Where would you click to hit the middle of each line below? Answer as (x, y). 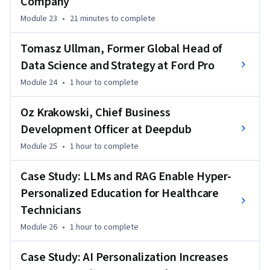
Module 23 (39, 18)
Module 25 (39, 146)
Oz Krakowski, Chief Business (96, 112)
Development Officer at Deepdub (106, 129)
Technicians (51, 210)
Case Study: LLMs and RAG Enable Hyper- (126, 176)
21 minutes (89, 18)
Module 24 (39, 82)
